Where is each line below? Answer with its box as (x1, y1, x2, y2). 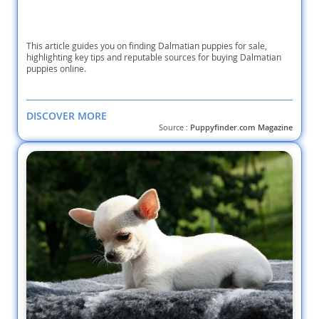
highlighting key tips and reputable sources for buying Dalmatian (26, 51, 281, 63)
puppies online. (26, 63, 86, 75)
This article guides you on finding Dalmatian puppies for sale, (26, 40, 267, 52)
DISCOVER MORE (26, 109, 107, 123)
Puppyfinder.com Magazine (190, 122, 293, 133)
